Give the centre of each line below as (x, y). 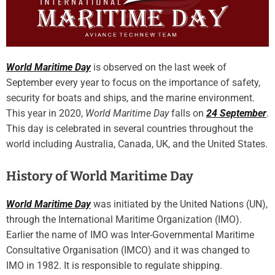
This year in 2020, (46, 114)
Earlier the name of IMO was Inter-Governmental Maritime (130, 235)
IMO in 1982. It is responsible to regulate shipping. (114, 266)
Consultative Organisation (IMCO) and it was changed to (128, 250)
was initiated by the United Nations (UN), (179, 204)
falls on (188, 114)
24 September (236, 114)
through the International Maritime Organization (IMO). (124, 220)
